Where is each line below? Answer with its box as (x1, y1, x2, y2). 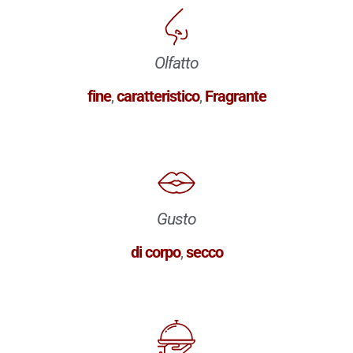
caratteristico (116, 86, 199, 106)
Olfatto (154, 53, 199, 72)
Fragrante (204, 86, 266, 106)
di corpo (130, 242, 180, 262)
